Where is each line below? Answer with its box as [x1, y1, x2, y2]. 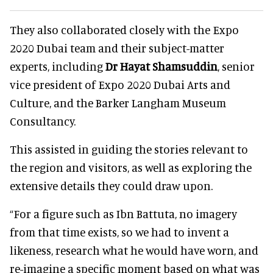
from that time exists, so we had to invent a [10, 224, 229, 239]
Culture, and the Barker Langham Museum [10, 95, 226, 110]
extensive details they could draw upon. [10, 178, 213, 193]
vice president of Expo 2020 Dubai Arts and [10, 77, 230, 91]
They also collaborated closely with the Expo [10, 22, 239, 37]
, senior [218, 58, 255, 73]
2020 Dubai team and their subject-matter [10, 40, 224, 55]
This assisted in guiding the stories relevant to [10, 141, 248, 156]
